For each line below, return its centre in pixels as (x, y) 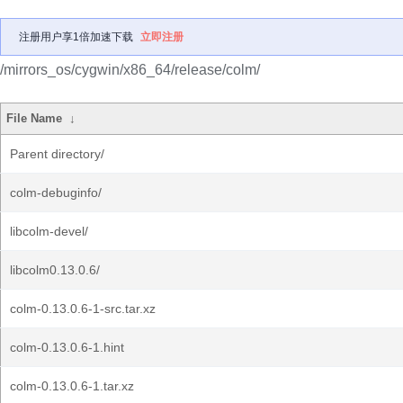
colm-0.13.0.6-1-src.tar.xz (83, 309)
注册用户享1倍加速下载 (76, 37)
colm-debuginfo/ (56, 193)
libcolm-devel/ (49, 231)
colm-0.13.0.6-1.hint (67, 347)
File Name (35, 118)
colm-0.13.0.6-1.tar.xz (72, 386)
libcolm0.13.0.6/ (55, 270)
